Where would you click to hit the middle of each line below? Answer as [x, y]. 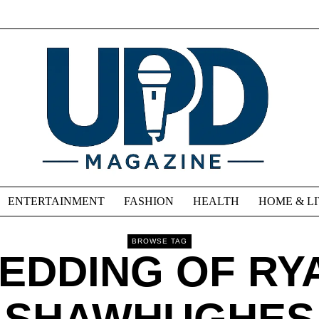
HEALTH [216, 202]
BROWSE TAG [159, 241]
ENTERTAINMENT [56, 202]
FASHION [149, 202]
